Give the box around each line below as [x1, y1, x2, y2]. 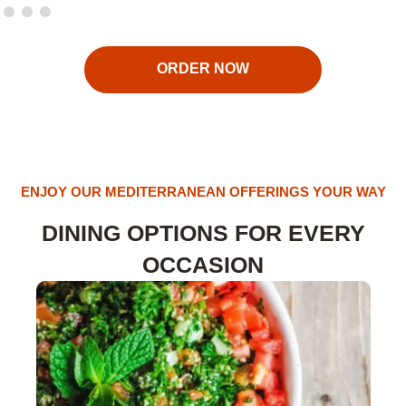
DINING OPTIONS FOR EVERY [41, 219, 365, 246]
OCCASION [142, 251, 264, 277]
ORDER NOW [157, 61, 249, 77]
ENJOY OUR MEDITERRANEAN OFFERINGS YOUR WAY [20, 184, 386, 200]
